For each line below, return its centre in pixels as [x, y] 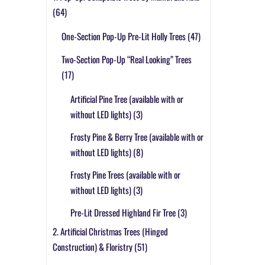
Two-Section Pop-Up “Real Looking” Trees [126, 59]
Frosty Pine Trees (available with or [125, 175]
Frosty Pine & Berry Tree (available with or [137, 136]
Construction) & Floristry [92, 247]
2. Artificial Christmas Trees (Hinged [110, 232]
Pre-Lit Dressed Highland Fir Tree [123, 213]
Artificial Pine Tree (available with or [127, 98]
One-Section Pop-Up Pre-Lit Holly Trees [123, 36]
